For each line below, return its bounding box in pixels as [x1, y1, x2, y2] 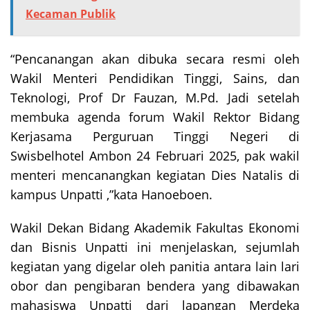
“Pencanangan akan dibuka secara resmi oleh [10, 50, 300, 67]
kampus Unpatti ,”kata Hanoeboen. [10, 185, 212, 203]
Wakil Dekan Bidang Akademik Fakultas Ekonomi [10, 219, 300, 236]
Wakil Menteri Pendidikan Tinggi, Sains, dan [10, 69, 300, 86]
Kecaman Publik [26, 6, 116, 21]
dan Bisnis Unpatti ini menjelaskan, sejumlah [10, 238, 300, 255]
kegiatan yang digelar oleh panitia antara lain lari [10, 257, 300, 275]
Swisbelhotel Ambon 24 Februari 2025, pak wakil [10, 147, 300, 164]
